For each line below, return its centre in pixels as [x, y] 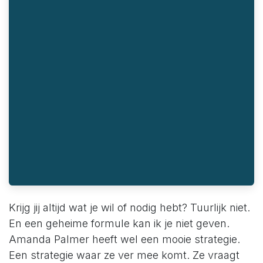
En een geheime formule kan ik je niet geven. [119, 224]
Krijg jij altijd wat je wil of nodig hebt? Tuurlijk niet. [129, 208]
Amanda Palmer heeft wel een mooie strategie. [124, 240]
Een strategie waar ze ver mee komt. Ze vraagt [124, 255]
